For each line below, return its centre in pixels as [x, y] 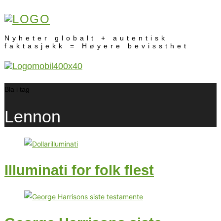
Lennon [33, 116]
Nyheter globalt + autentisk [86, 38]
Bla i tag [17, 90]
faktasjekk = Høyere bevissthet [97, 46]
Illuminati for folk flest [79, 170]
